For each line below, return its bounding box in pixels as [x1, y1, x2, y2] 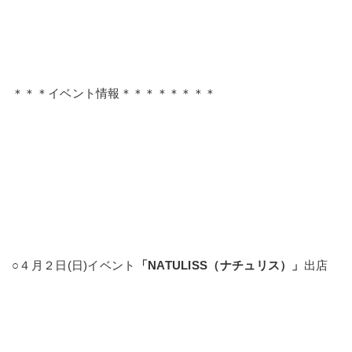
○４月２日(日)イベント [12, 258, 136, 272]
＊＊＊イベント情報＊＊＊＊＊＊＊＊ [12, 86, 217, 100]
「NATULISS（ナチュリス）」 [135, 258, 304, 272]
